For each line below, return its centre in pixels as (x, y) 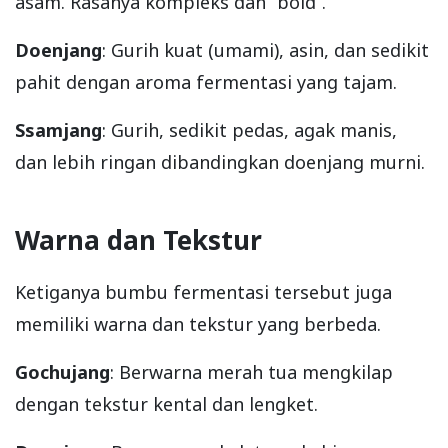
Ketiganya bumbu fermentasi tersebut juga (203, 292)
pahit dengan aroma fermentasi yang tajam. (206, 82)
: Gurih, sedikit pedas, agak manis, (249, 130)
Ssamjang (58, 130)
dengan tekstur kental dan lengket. (166, 404)
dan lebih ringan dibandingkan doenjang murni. (220, 162)
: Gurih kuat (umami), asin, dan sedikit (265, 50)
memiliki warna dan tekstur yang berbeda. (198, 324)
